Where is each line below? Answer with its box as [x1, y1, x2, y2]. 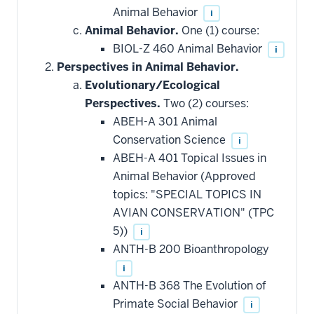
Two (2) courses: [161, 95, 249, 111]
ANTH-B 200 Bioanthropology [113, 241, 269, 257]
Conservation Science [113, 132, 228, 147]
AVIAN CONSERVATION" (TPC [113, 205, 274, 220]
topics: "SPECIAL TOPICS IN [113, 186, 261, 202]
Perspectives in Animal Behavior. [57, 59, 239, 74]
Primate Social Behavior [113, 296, 240, 311]
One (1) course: [179, 22, 259, 38]
